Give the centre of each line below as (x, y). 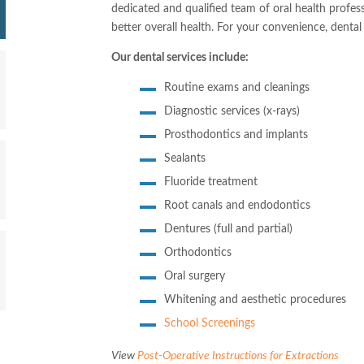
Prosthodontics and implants (236, 135)
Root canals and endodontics (237, 206)
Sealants (184, 159)
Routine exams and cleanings (236, 88)
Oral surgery (194, 277)
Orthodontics (197, 253)
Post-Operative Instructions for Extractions (238, 355)
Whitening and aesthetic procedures (255, 300)
